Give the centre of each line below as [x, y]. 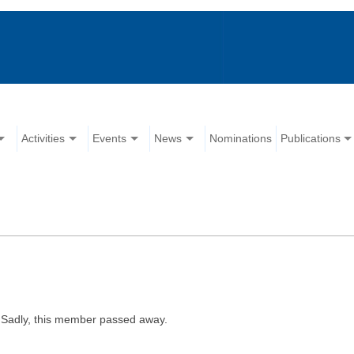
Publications [311, 139]
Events [110, 139]
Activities [43, 139]
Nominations [241, 139]
